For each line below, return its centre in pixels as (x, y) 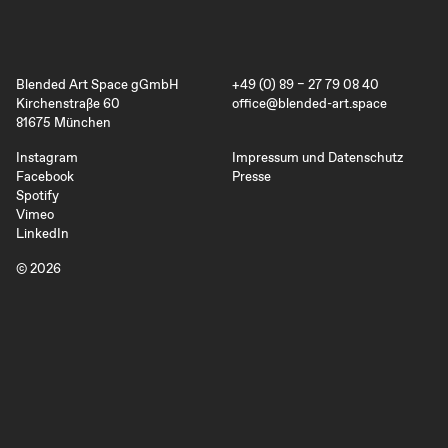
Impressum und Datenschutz (318, 157)
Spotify (38, 195)
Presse (252, 176)
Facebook (45, 176)
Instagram (47, 157)
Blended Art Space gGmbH (98, 84)
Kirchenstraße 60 (68, 103)
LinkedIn (43, 233)
